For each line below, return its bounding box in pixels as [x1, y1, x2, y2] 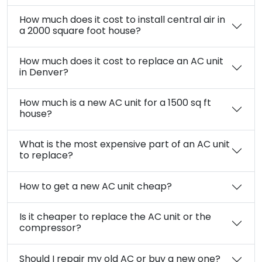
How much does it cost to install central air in [19, 13, 225, 29]
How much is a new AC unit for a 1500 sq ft [19, 96, 211, 112]
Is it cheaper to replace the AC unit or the [19, 210, 211, 226]
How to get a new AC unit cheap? [19, 179, 172, 195]
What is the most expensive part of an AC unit [19, 137, 230, 153]
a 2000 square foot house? [19, 24, 141, 40]
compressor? [19, 221, 81, 237]
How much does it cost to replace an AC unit [19, 54, 223, 70]
